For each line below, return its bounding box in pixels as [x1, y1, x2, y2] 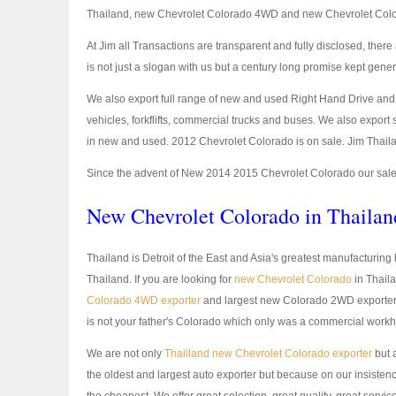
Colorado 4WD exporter [87, 294, 201, 307]
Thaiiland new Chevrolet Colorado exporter [164, 347, 372, 360]
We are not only [87, 347, 164, 360]
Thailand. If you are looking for [87, 273, 234, 286]
